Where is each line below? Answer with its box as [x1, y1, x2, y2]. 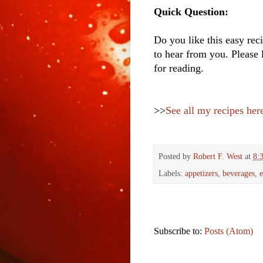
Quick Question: [154, 6, 228, 18]
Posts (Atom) [204, 226, 253, 237]
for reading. [154, 62, 204, 75]
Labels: [159, 168, 185, 178]
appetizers [185, 168, 218, 178]
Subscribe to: [154, 226, 204, 237]
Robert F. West [193, 151, 242, 161]
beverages [222, 168, 255, 178]
